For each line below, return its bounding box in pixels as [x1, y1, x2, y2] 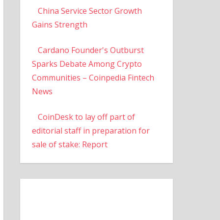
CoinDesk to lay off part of [37, 111, 135, 122]
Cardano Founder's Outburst [37, 44, 144, 55]
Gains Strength [31, 19, 87, 30]
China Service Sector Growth [37, 5, 142, 16]
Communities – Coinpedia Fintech [31, 72, 154, 83]
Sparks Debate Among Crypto [31, 58, 142, 69]
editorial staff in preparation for [31, 125, 150, 136]
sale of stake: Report [31, 138, 108, 150]
